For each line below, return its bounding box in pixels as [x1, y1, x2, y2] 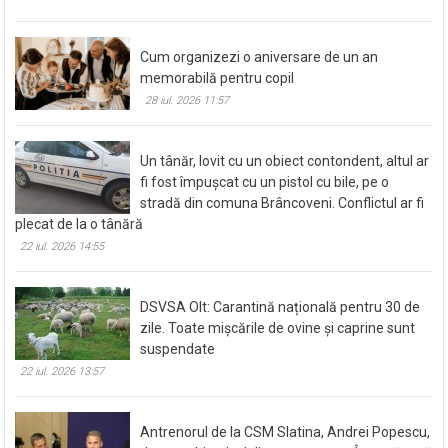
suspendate [140, 340, 216, 357]
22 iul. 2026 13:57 [20, 364, 105, 378]
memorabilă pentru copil [140, 69, 295, 86]
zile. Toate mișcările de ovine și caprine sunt [140, 319, 416, 336]
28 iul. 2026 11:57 [145, 93, 230, 107]
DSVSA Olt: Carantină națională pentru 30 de [140, 298, 421, 315]
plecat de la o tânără [15, 215, 144, 232]
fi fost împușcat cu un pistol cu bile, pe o [140, 173, 390, 190]
